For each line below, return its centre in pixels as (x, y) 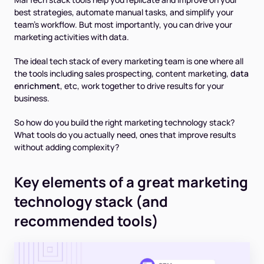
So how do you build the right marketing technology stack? (124, 122)
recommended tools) (86, 221)
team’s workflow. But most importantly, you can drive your (123, 24)
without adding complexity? (67, 147)
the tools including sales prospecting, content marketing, (122, 73)
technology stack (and (91, 201)
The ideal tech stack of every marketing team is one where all (129, 61)
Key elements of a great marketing (131, 182)
